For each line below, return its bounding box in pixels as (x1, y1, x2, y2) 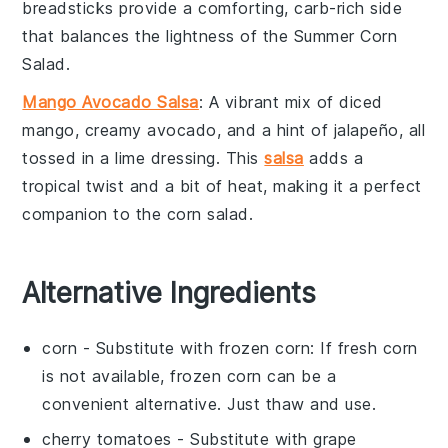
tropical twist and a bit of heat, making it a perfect (22, 176, 422, 197)
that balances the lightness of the (22, 26, 294, 47)
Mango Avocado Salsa (22, 92, 199, 113)
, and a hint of (216, 120, 334, 141)
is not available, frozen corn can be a (42, 366, 337, 387)
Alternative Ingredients (22, 276, 317, 311)
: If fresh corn (310, 338, 418, 359)
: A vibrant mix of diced (198, 92, 383, 113)
